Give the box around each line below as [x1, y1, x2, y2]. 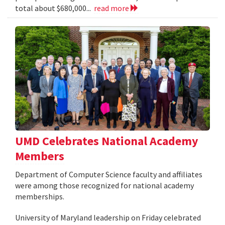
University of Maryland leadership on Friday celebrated [15, 212, 201, 223]
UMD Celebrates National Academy [15, 133, 198, 149]
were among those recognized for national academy [15, 180, 194, 191]
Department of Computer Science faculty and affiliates [15, 169, 202, 180]
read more [94, 3, 131, 14]
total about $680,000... [15, 3, 94, 14]
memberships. [15, 191, 64, 202]
